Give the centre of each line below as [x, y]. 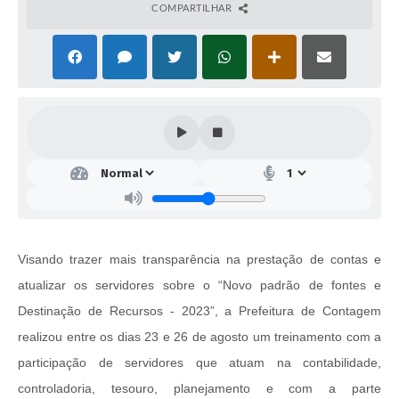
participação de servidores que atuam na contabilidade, [199, 363]
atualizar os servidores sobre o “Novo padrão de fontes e [199, 285]
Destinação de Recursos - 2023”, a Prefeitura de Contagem [199, 311]
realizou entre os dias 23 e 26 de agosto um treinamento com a [199, 337]
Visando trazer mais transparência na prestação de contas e [199, 260]
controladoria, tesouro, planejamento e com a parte [199, 389]
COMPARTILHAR [193, 8]
